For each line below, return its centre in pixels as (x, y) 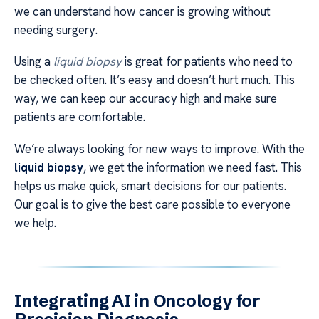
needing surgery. (56, 30)
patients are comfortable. (80, 117)
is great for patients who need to (207, 62)
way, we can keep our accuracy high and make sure (146, 99)
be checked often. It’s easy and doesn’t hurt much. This (155, 80)
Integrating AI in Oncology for (137, 300)
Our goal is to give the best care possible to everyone (152, 204)
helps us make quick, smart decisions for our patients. (150, 185)
